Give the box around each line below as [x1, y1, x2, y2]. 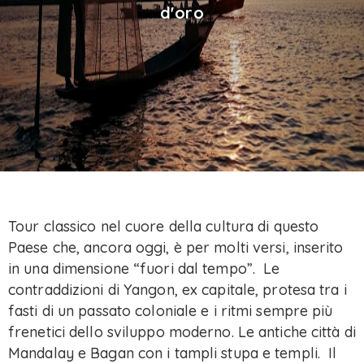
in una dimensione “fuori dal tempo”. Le [8, 259, 280, 278]
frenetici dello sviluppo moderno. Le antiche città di [8, 323, 356, 341]
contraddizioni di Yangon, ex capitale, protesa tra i [8, 280, 347, 299]
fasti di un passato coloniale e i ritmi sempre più [8, 301, 333, 320]
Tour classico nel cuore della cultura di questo [8, 217, 319, 236]
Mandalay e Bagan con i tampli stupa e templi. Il [8, 344, 337, 362]
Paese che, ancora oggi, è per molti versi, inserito [8, 238, 344, 257]
